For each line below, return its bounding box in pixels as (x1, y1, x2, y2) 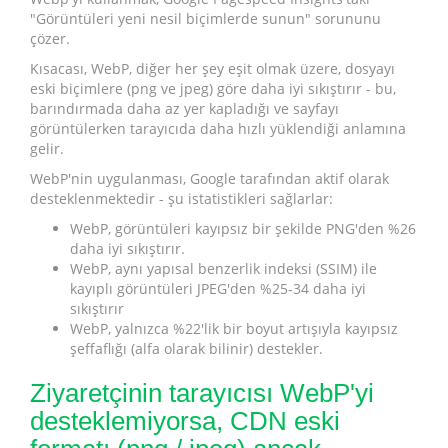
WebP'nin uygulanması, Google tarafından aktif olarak (30, 168, 389, 188)
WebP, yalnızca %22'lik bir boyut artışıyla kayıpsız (70, 318, 398, 338)
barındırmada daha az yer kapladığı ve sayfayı (30, 98, 339, 118)
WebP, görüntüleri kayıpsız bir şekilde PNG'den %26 (70, 218, 416, 238)
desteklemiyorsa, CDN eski (30, 405, 340, 436)
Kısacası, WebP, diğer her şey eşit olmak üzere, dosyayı (30, 58, 395, 78)
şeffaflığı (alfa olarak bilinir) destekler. (70, 338, 323, 358)
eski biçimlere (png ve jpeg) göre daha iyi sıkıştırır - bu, (30, 78, 396, 98)
